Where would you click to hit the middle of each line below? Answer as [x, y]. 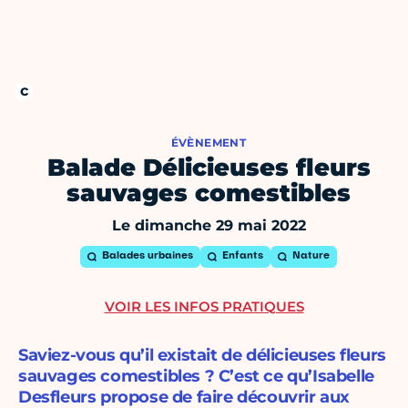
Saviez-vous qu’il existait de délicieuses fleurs [202, 356]
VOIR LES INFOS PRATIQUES [204, 307]
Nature [311, 257]
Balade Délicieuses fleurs [209, 168]
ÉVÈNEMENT [209, 143]
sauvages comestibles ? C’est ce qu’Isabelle [196, 377]
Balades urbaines [148, 257]
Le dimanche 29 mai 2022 [209, 226]
